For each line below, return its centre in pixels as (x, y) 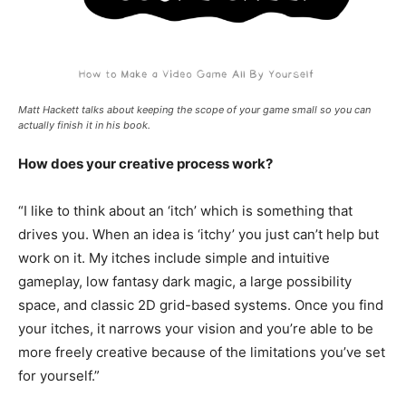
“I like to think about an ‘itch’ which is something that (185, 210)
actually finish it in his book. (84, 125)
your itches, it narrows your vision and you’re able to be (196, 328)
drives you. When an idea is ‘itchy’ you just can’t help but (198, 234)
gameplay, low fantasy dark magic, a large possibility (185, 281)
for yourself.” (59, 375)
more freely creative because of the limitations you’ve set (202, 352)
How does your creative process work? (147, 163)
